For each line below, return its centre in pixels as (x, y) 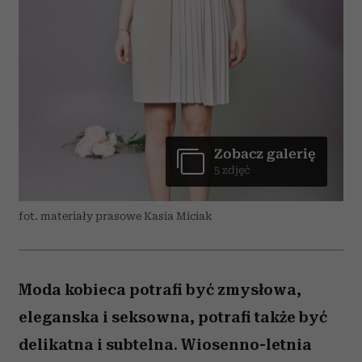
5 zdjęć (232, 170)
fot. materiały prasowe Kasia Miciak (116, 216)
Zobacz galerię (265, 154)
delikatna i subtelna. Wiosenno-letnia (165, 345)
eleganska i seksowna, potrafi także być (173, 317)
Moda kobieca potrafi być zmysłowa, (160, 290)
